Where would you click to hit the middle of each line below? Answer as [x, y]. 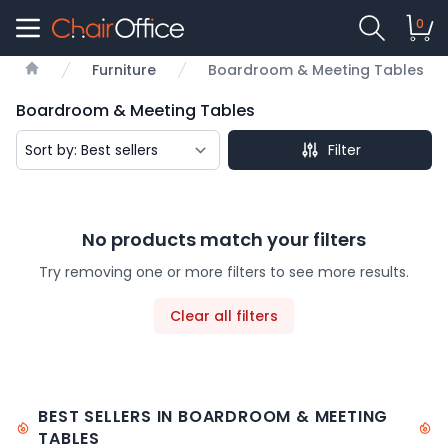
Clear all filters [224, 316]
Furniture [124, 70]
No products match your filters [224, 239]
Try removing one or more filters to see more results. [224, 272]
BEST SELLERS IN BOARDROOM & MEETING [213, 416]
